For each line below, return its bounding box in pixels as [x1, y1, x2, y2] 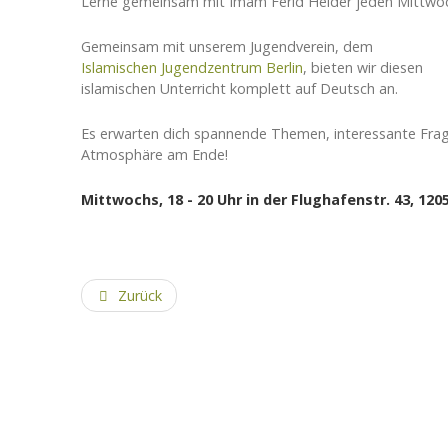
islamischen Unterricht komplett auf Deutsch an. [81, 78, 398, 98]
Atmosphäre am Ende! [81, 144, 228, 164]
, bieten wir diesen [303, 57, 423, 77]
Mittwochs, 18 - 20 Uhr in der [81, 189, 291, 209]
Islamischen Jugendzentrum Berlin [81, 57, 303, 77]
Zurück [117, 285, 162, 305]
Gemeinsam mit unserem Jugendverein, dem [81, 36, 373, 56]
